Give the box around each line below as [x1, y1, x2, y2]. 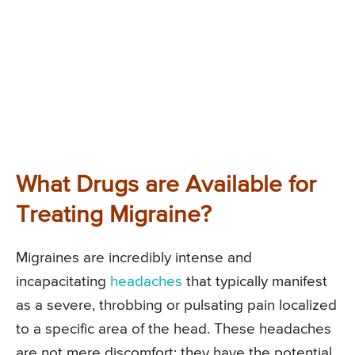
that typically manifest [182, 274, 327, 290]
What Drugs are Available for [16, 174, 316, 198]
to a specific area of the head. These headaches [16, 322, 331, 338]
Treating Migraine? [16, 204, 212, 228]
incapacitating [16, 274, 110, 290]
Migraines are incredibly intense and [16, 250, 252, 266]
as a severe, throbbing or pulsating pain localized [16, 298, 337, 314]
